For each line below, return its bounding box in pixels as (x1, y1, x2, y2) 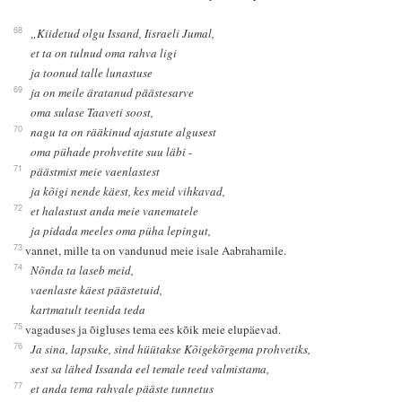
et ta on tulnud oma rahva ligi (31, 44, 178, 61)
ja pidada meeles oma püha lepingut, (31, 222, 212, 239)
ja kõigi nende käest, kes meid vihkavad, (31, 182, 226, 199)
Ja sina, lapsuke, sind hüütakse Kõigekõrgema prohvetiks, (31, 340, 311, 357)
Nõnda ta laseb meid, (31, 261, 135, 278)
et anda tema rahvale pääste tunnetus (31, 380, 214, 397)
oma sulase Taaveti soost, (31, 103, 154, 120)
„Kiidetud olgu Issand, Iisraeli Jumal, (31, 24, 215, 41)
